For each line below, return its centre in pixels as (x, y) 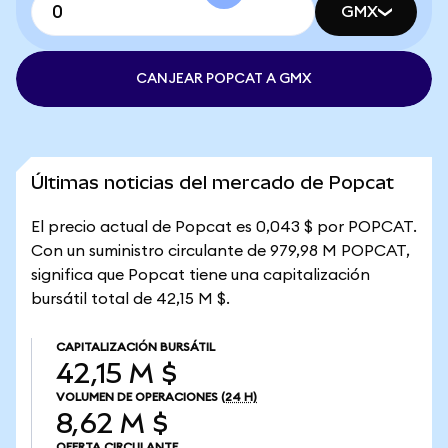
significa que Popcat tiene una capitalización (200, 275)
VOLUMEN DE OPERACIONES (137, 397)
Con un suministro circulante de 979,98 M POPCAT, (220, 251)
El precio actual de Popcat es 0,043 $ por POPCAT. (224, 227)
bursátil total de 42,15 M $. (130, 299)
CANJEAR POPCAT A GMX (224, 79)
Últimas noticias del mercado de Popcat (212, 182)
